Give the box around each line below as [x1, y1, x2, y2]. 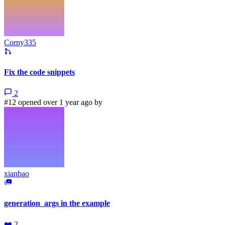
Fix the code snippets [4, 68, 75, 77]
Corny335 [4, 38, 36, 47]
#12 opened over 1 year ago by [4, 97, 102, 106]
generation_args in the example [4, 198, 110, 207]
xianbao [4, 169, 29, 178]
